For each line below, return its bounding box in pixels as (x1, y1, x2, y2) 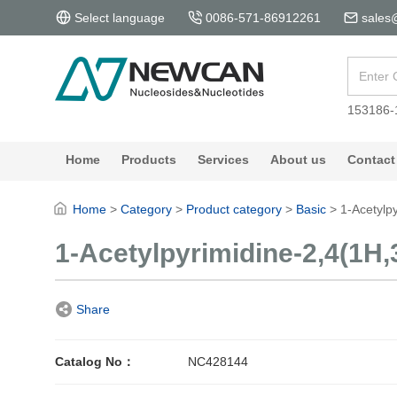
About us (270, 152, 326, 167)
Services (198, 152, 249, 167)
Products (121, 152, 176, 167)
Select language (74, 11, 165, 25)
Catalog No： (55, 354, 135, 369)
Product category (186, 202, 282, 216)
